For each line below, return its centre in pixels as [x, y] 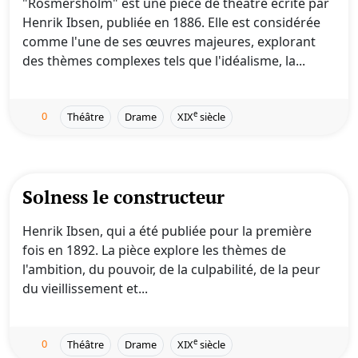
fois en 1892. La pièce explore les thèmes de [154, 250]
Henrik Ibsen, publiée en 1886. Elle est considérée [171, 22]
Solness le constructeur [123, 197]
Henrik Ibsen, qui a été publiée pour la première [167, 231]
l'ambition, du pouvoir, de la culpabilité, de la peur [171, 269]
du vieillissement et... [85, 288]
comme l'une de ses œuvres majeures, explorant [169, 42]
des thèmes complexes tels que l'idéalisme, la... [164, 61]
